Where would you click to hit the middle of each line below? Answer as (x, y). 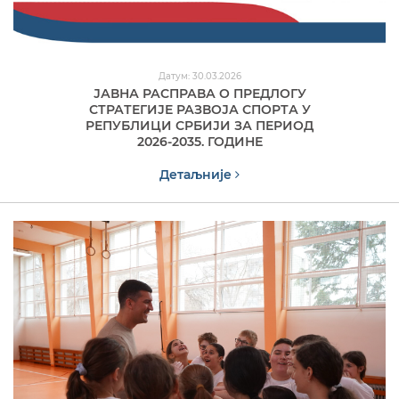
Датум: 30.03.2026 (199, 76)
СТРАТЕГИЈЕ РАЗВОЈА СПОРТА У (199, 109)
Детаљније (197, 174)
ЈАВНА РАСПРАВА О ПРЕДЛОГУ (199, 93)
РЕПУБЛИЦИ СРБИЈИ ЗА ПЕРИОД (199, 125)
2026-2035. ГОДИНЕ (199, 141)
